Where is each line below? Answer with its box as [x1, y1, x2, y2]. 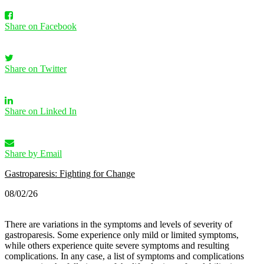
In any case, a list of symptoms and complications [61, 250, 244, 261]
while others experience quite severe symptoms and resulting [5, 240, 229, 250]
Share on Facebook [5, 21, 77, 31]
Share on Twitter [5, 63, 67, 74]
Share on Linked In [5, 105, 77, 116]
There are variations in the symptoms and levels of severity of [5, 219, 232, 229]
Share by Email [5, 148, 62, 159]
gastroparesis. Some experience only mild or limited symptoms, [5, 229, 239, 240]
